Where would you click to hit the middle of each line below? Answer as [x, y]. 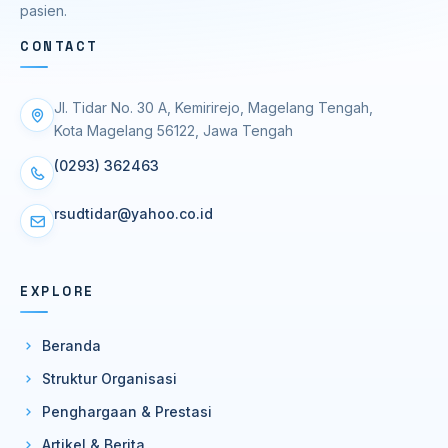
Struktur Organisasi [109, 379]
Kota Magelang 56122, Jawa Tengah [173, 131]
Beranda [71, 346]
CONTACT [59, 47]
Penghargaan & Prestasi [127, 412]
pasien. [43, 11]
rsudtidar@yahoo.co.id [133, 214]
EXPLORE [57, 292]
